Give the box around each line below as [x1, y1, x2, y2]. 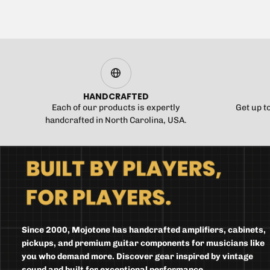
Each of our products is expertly [52, 102, 180, 113]
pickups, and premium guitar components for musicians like [22, 237, 265, 248]
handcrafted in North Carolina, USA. [45, 115, 187, 125]
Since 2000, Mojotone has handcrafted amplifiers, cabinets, [22, 224, 266, 235]
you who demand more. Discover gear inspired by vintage [22, 251, 254, 262]
